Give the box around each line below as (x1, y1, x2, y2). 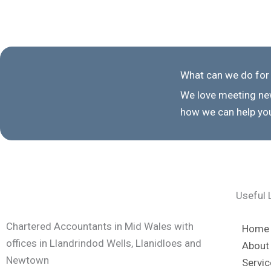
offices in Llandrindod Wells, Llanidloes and (6, 237, 201, 249)
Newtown (6, 253, 51, 266)
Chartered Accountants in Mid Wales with (6, 220, 194, 232)
